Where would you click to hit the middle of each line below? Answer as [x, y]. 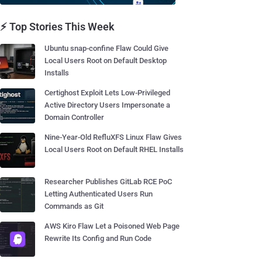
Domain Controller [74, 117]
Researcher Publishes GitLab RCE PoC [108, 182]
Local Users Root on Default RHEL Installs [114, 149]
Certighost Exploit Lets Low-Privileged [107, 93]
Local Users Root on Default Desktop [106, 61]
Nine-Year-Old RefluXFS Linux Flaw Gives [113, 137]
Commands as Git [74, 206]
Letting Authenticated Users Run [99, 194]
